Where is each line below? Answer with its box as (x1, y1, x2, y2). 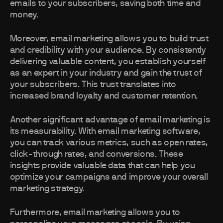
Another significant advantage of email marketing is (9, 115, 211, 125)
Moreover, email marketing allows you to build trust (9, 34, 209, 44)
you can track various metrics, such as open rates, (9, 138, 208, 148)
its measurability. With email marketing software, (9, 127, 201, 136)
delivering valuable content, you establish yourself (9, 57, 206, 67)
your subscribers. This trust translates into (9, 80, 177, 90)
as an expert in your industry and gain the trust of (9, 69, 202, 78)
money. (9, 10, 39, 20)
